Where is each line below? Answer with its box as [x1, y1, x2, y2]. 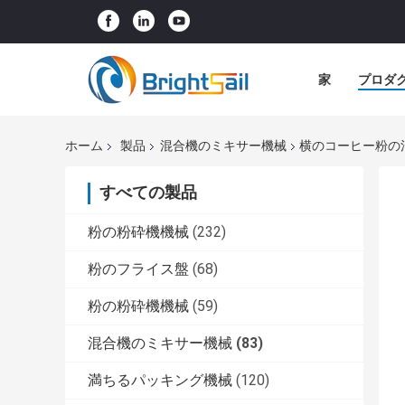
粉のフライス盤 [88, 260, 189, 278]
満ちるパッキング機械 [88, 372, 232, 390]
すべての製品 [99, 183, 197, 202]
